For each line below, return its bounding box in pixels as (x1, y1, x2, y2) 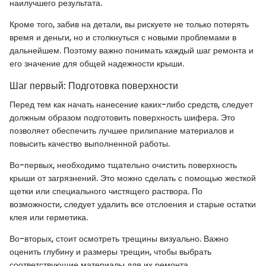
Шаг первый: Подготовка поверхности (9, 78, 178, 93)
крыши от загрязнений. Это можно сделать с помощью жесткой (9, 172, 256, 184)
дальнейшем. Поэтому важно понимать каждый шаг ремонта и (9, 44, 254, 56)
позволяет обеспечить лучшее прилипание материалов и (9, 124, 234, 137)
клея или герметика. (9, 211, 88, 223)
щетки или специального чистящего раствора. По (9, 185, 202, 197)
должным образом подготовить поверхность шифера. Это (9, 111, 235, 123)
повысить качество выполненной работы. (9, 137, 170, 150)
